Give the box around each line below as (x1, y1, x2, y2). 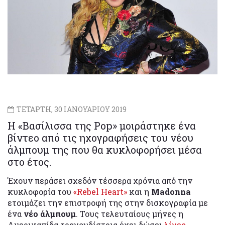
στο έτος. (8, 155, 51, 168)
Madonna (151, 186, 191, 197)
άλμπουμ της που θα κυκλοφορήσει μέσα (8, 143, 202, 156)
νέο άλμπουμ (24, 208, 76, 219)
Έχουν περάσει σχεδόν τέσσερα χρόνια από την (8, 175, 192, 186)
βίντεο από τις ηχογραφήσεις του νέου (8, 131, 193, 144)
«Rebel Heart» (73, 186, 127, 197)
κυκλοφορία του (8, 186, 73, 197)
